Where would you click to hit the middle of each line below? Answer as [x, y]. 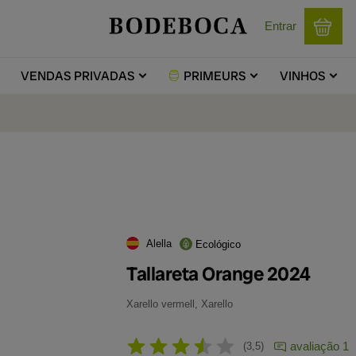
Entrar [281, 26]
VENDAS [45, 76]
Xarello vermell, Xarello [180, 304]
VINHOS [302, 76]
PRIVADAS [102, 76]
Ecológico [218, 244]
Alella [159, 244]
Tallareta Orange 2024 [219, 274]
